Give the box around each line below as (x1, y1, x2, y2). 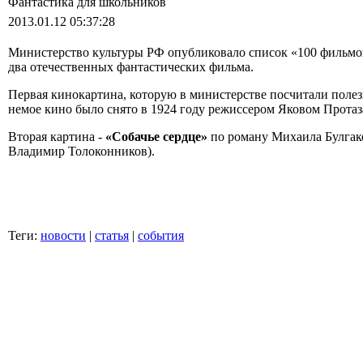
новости (41, 228, 86, 242)
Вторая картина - (8, 130, 105, 143)
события (138, 228, 184, 242)
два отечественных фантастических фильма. (8, 60, 254, 74)
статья (95, 228, 129, 242)
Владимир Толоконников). (8, 144, 155, 158)
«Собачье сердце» (105, 130, 207, 143)
